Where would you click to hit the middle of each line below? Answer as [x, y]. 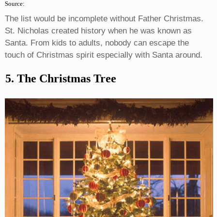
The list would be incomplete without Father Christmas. [104, 18]
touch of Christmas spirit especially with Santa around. [103, 55]
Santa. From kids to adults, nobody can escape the [97, 43]
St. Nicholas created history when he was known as [98, 31]
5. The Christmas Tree [61, 78]
